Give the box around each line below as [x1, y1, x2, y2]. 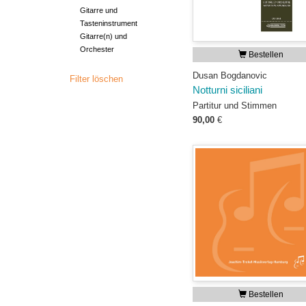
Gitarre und [80, 6, 117, 14]
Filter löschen [70, 74, 123, 84]
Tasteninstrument [80, 19, 137, 27]
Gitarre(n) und [80, 32, 127, 40]
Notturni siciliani [193, 85, 262, 96]
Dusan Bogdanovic [193, 70, 267, 81]
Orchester [80, 45, 114, 53]
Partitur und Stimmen [193, 100, 277, 111]
